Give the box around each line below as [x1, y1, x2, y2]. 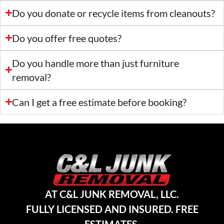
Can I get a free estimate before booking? [12, 95, 187, 108]
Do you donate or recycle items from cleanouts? [12, 6, 215, 19]
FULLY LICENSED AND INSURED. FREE [25, 203, 198, 215]
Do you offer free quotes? [12, 31, 122, 44]
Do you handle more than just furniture [12, 56, 179, 69]
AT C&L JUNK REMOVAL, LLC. [45, 188, 179, 200]
